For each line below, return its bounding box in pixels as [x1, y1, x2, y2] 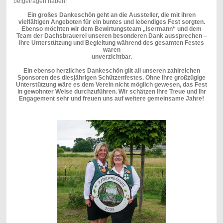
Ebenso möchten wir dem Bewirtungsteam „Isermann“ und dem [21, 25, 202, 33]
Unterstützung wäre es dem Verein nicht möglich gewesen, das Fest [16, 81, 207, 89]
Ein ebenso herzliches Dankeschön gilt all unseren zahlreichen [23, 67, 200, 75]
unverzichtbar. [91, 53, 132, 61]
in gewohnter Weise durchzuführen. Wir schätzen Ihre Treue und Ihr [17, 88, 206, 96]
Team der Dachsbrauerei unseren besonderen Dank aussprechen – [16, 32, 207, 40]
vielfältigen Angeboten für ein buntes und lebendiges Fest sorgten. [18, 18, 205, 26]
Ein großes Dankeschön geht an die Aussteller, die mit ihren [27, 11, 196, 19]
